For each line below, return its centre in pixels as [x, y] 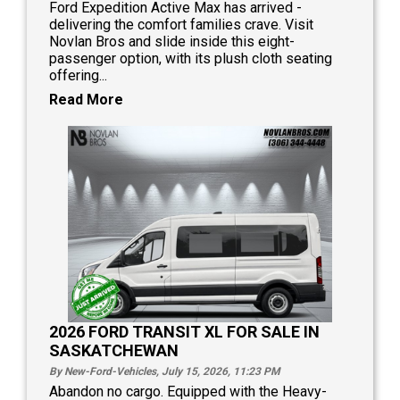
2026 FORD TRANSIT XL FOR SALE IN [184, 331]
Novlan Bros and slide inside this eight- [172, 42]
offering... [78, 75]
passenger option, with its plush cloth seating [191, 58]
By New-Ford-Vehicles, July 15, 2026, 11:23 [156, 371]
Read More [86, 100]
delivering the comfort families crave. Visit [181, 25]
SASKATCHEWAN [114, 350]
